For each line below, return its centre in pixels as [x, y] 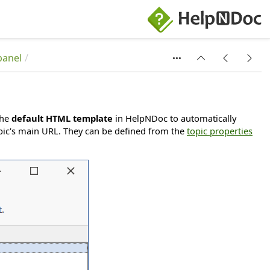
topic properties [220, 131]
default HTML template [62, 118]
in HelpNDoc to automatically [174, 118]
